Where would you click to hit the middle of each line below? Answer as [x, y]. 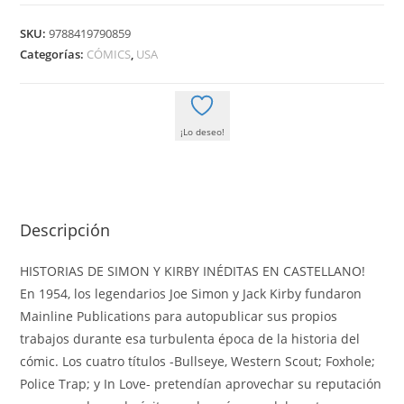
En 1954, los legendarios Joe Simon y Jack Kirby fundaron [191, 294]
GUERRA [44, 161]
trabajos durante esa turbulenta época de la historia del [190, 339]
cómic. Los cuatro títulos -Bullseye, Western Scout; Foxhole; [198, 362]
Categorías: [54, 55]
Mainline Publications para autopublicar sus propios [179, 317]
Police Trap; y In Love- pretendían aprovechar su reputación [201, 384]
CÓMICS [109, 55]
